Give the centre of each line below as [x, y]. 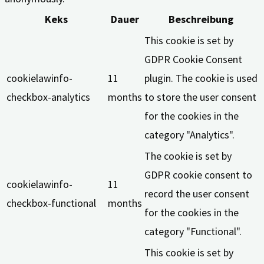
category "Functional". [193, 232]
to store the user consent [200, 97]
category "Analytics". [189, 135]
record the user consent [197, 194]
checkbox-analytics [48, 97]
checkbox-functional [51, 203]
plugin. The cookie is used [201, 78]
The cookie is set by [188, 156]
